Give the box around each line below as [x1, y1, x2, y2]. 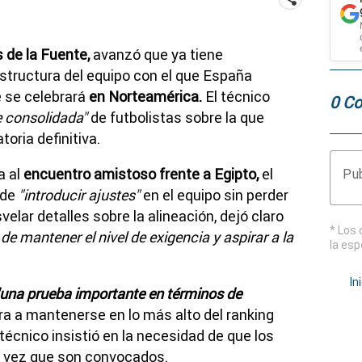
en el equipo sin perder [140, 185, 288, 204]
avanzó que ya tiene [90, 44, 223, 64]
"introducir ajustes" [19, 185, 140, 204]
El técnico [202, 86, 270, 106]
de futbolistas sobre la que [87, 107, 264, 127]
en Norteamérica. [89, 86, 202, 106]
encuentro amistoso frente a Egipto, [20, 164, 259, 183]
